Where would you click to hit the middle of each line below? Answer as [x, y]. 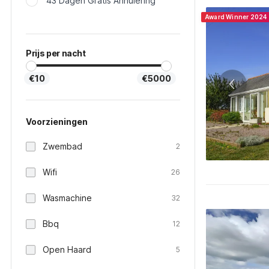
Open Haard [67, 249]
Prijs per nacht [56, 53]
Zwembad [62, 146]
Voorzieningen [57, 122]
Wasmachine [67, 198]
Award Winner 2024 [236, 17]
